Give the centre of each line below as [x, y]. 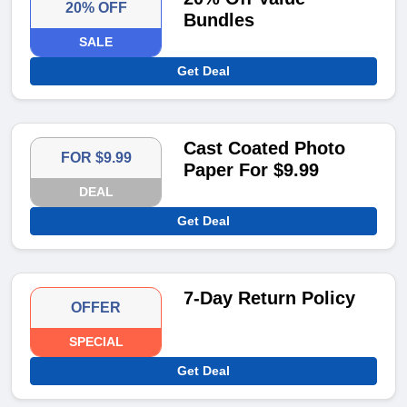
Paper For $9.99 [252, 170]
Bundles [219, 20]
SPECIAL [96, 342]
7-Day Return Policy [270, 298]
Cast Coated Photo [265, 149]
